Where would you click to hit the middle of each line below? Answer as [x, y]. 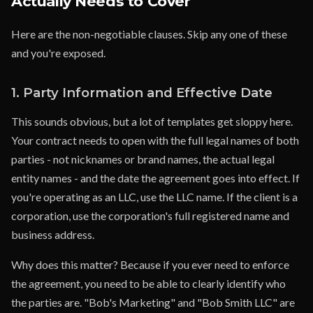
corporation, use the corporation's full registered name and [150, 216]
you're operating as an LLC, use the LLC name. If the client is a [154, 197]
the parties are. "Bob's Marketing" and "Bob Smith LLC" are [153, 302]
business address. [53, 234]
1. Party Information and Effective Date [142, 93]
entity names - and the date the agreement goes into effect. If [155, 178]
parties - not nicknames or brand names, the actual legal [143, 159]
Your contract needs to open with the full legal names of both [155, 140]
